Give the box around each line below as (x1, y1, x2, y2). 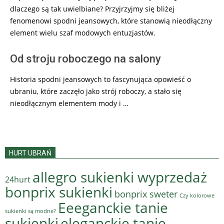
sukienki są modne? (5, 206, 56, 214)
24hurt (5, 173, 30, 185)
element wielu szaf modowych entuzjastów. (10, 27, 155, 37)
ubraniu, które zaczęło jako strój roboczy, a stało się (10, 86, 181, 96)
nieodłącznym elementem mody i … (10, 98, 128, 108)
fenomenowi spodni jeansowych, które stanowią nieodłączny (10, 15, 212, 25)
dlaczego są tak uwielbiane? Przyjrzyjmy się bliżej (10, 3, 174, 13)
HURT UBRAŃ (9, 148, 51, 157)
